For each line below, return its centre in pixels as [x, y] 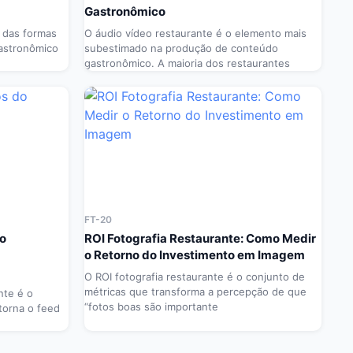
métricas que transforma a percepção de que [195, 292]
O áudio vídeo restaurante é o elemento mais [195, 33]
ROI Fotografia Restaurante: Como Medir [200, 239]
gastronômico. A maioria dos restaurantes [187, 63]
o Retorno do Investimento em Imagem [195, 255]
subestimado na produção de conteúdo [181, 48]
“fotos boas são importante [151, 307]
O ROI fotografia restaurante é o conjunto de [195, 277]
